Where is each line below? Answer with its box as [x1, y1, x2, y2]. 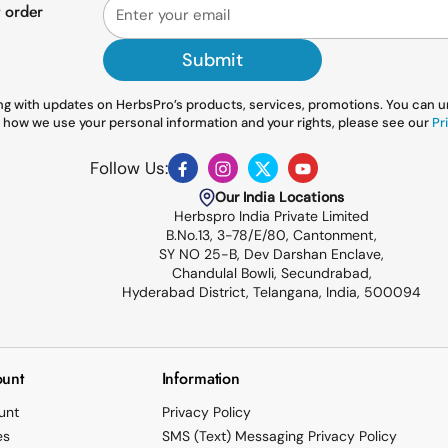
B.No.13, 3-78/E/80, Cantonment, [166, 226, 377, 245]
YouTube [302, 167, 372, 190]
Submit [181, 48, 243, 73]
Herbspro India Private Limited [174, 207, 369, 226]
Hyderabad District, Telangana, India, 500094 [122, 283, 421, 302]
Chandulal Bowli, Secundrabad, [171, 264, 372, 283]
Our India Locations [215, 188, 344, 207]
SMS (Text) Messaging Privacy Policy [161, 427, 397, 446]
